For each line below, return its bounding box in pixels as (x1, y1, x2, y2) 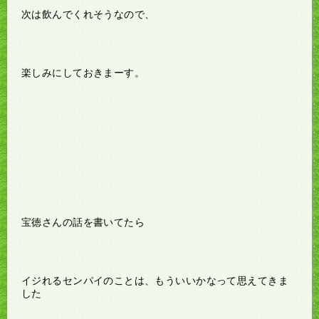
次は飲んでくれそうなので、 (21, 8, 155, 20)
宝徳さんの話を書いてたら (21, 216, 145, 228)
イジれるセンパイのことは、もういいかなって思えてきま (21, 274, 288, 286)
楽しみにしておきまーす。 (21, 66, 145, 78)
